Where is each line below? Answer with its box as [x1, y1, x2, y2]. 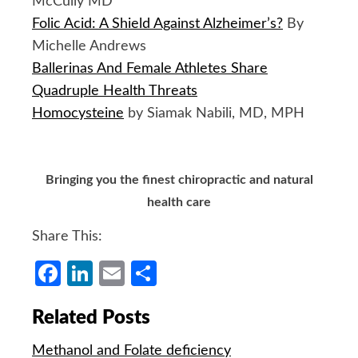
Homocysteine [32, 105, 124, 121]
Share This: [32, 229, 102, 244]
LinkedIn [93, 260, 188, 286]
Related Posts [32, 308, 150, 328]
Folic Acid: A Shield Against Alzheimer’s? [32, 16, 283, 31]
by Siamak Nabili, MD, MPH [124, 105, 304, 121]
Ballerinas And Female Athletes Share [32, 61, 268, 76]
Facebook [61, 260, 168, 286]
